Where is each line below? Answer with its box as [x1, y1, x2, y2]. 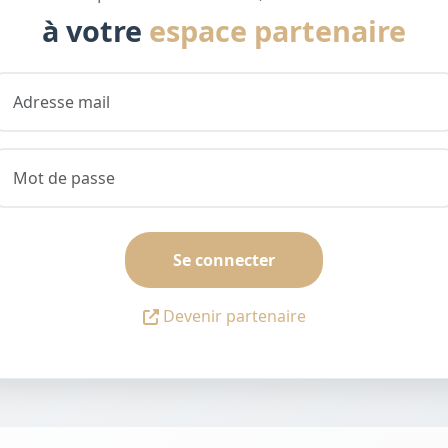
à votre [42, 11, 149, 50]
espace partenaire [149, 11, 406, 50]
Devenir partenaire [162, 305, 306, 327]
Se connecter [173, 249, 275, 271]
